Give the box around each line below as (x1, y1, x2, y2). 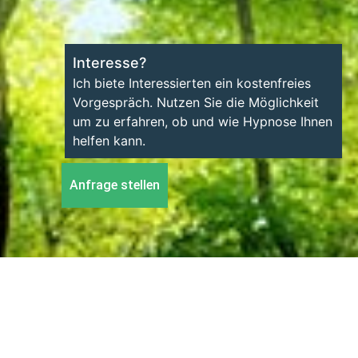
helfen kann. (73, 133, 145, 149)
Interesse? (73, 54, 146, 71)
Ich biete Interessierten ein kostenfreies (73, 75, 311, 91)
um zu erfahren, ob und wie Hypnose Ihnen (73, 113, 332, 129)
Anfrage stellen (70, 177, 161, 193)
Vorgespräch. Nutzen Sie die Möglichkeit (73, 94, 319, 110)
